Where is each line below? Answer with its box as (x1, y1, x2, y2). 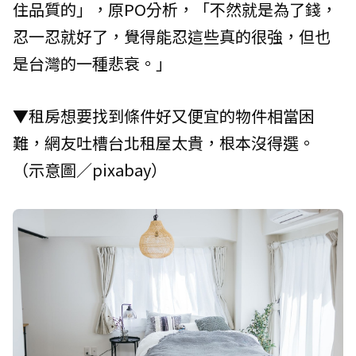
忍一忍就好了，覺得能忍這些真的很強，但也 (13, 24, 331, 48)
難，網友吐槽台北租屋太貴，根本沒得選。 (13, 130, 315, 154)
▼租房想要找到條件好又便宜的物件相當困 (13, 103, 315, 127)
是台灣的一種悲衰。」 (13, 51, 172, 75)
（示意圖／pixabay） (13, 157, 167, 181)
